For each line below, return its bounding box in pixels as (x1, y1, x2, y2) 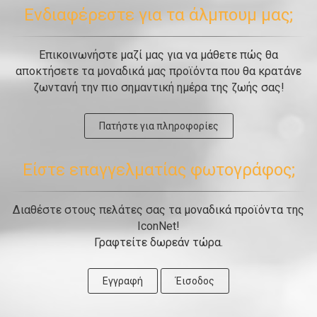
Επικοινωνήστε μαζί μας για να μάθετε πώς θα (39, 48, 278, 62)
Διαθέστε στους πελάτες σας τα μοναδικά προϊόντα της (13, 203, 304, 217)
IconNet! (137, 219, 180, 233)
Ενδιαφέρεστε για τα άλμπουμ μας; (24, 5, 293, 25)
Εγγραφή (103, 275, 143, 287)
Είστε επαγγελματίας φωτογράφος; (22, 160, 295, 180)
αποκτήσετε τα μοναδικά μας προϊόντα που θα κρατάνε (16, 64, 301, 78)
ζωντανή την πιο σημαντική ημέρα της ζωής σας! (33, 81, 284, 94)
